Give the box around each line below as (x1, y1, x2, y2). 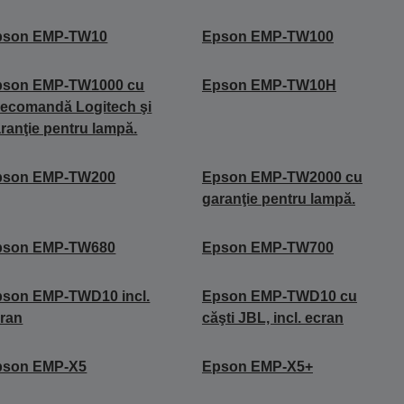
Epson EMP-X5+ (201, 358, 313, 374)
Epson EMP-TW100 (201, 28, 334, 44)
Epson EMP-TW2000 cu (201, 169, 363, 185)
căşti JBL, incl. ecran (201, 309, 344, 326)
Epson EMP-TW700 (201, 239, 334, 255)
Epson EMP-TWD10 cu (201, 288, 357, 304)
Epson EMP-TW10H (201, 77, 336, 93)
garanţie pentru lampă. (201, 190, 355, 207)
